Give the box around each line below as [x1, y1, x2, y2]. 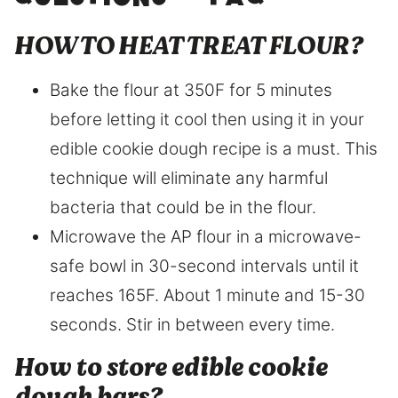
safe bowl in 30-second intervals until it [50, 255, 359, 276]
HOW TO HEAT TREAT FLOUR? [14, 27, 362, 65]
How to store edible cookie [14, 348, 327, 386]
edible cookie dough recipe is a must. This [50, 138, 378, 159]
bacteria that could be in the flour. [50, 196, 316, 218]
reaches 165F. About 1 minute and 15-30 [50, 284, 365, 306]
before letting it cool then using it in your [50, 108, 364, 130]
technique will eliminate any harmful [50, 167, 328, 188]
